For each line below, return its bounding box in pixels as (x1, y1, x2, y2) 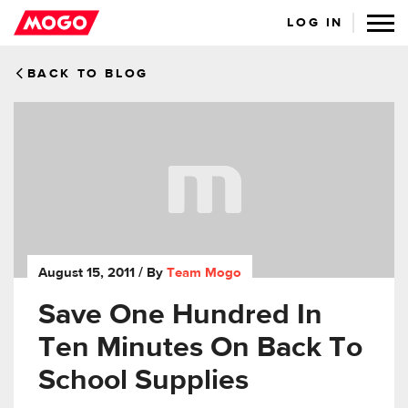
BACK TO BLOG (26, 67, 148, 80)
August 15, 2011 (38, 266, 135, 280)
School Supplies (38, 366, 249, 396)
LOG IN (287, 16, 343, 29)
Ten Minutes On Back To (38, 333, 362, 363)
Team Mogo (167, 266, 241, 280)
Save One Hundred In (38, 301, 322, 331)
